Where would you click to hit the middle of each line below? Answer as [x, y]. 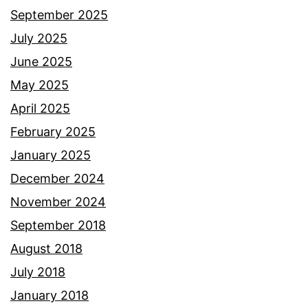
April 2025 [40, 109]
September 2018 [58, 225]
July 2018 [38, 272]
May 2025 [40, 85]
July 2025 [39, 38]
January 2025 [51, 155]
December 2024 [57, 179]
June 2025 [41, 62]
